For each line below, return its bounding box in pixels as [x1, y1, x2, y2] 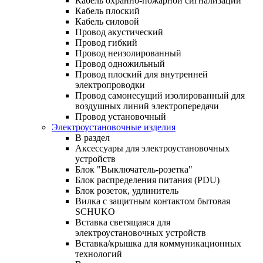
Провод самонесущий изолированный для [75, 90, 245, 100]
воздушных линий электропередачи [75, 100, 219, 111]
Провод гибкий [75, 37, 137, 48]
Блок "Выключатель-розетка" [75, 164, 193, 174]
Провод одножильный [75, 58, 165, 69]
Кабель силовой [75, 16, 139, 26]
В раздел [75, 132, 110, 143]
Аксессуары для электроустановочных [75, 143, 230, 153]
